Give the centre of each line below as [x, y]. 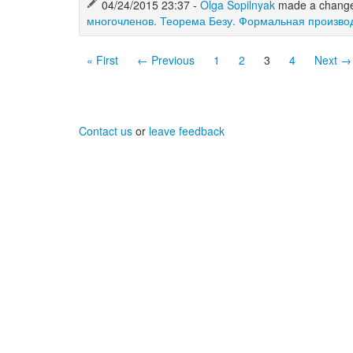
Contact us [106, 130]
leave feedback [187, 130]
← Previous [166, 59]
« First [102, 59]
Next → [333, 59]
